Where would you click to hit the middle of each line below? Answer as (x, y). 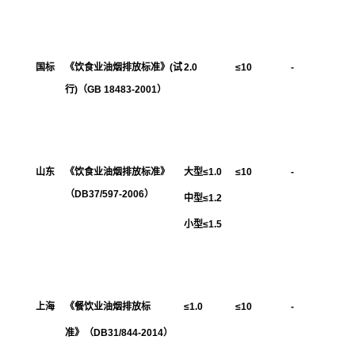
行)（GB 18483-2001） (116, 89)
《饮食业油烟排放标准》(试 (124, 67)
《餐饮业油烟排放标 (108, 306)
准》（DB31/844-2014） (119, 332)
